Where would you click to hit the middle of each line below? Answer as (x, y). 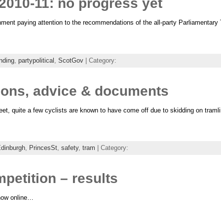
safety (70, 148)
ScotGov (71, 60)
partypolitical (36, 60)
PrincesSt (43, 148)
